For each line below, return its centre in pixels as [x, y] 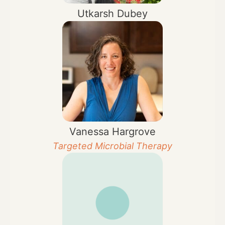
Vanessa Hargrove [113, 131]
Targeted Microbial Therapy [113, 146]
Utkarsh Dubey [113, 13]
